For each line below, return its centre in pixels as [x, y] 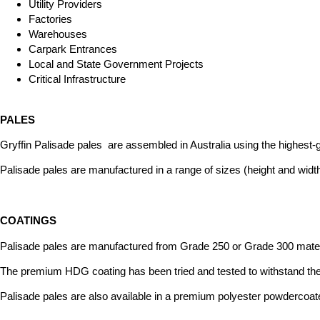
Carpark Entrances [73, 49]
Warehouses [58, 34]
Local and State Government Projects [116, 64]
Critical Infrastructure [77, 79]
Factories [50, 19]
